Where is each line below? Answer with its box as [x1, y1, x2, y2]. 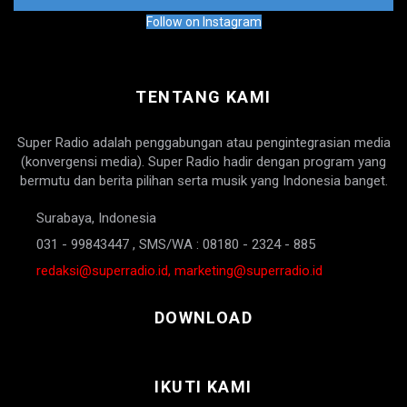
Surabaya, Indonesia [36, 210, 156, 226]
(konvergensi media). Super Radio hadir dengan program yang [21, 154, 386, 170]
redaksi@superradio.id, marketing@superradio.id [36, 263, 323, 279]
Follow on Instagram [145, 15, 262, 29]
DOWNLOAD [154, 308, 253, 327]
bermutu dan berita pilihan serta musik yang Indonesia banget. [19, 173, 388, 189]
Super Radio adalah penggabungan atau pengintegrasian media [16, 134, 391, 151]
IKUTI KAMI [154, 377, 253, 396]
